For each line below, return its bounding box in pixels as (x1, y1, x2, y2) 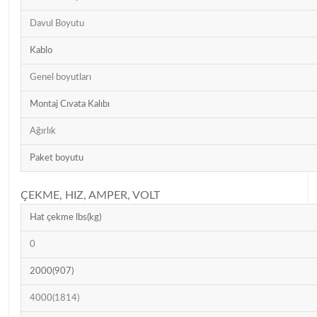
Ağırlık (30, 126, 56, 136)
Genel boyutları (30, 72, 91, 82)
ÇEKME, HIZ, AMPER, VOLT (21, 189, 160, 201)
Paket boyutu (30, 153, 83, 163)
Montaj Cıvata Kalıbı (30, 99, 110, 109)
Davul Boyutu (30, 18, 84, 28)
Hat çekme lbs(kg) (30, 212, 101, 222)
